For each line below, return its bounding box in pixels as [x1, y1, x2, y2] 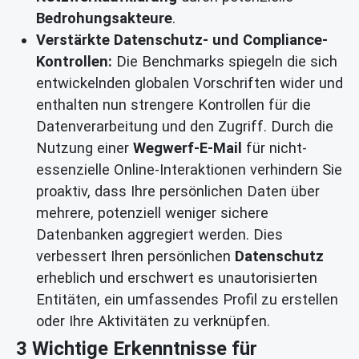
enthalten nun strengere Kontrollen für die [36, 96, 311, 114]
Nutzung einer [36, 139, 133, 157]
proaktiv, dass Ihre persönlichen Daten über [36, 183, 320, 200]
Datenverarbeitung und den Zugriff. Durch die [36, 118, 333, 135]
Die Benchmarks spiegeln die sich [112, 53, 337, 71]
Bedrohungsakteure [36, 10, 172, 27]
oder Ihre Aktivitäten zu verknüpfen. [36, 313, 270, 330]
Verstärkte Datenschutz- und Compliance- [36, 31, 328, 49]
